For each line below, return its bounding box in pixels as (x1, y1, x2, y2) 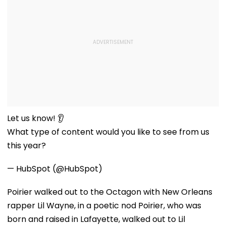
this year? (7, 139, 46, 151)
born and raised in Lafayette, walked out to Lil (7, 213, 185, 225)
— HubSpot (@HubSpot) (7, 162, 102, 175)
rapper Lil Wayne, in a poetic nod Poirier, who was (7, 199, 201, 211)
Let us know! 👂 (7, 112, 64, 124)
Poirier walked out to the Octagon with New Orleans (7, 186, 212, 198)
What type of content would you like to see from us (7, 126, 209, 138)
